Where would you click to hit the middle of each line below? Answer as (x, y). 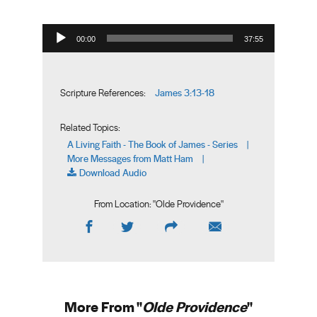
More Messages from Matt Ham (130, 158)
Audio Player (56, 23)
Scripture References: (103, 93)
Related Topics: (90, 127)
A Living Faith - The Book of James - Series (152, 144)
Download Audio (113, 172)
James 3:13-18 (185, 92)
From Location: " (125, 204)
